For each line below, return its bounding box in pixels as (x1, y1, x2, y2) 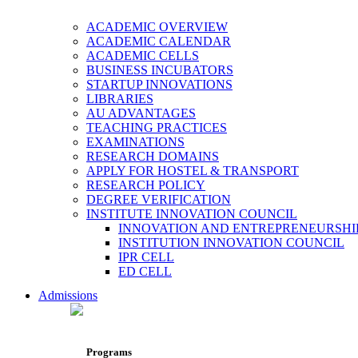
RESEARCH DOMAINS (86, 149, 219, 163)
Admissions (38, 288, 97, 302)
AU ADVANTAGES (86, 105, 196, 120)
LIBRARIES (86, 91, 153, 105)
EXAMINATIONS (86, 134, 185, 149)
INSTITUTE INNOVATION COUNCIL (86, 206, 297, 221)
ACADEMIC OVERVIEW (86, 19, 228, 34)
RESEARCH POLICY (86, 177, 205, 192)
